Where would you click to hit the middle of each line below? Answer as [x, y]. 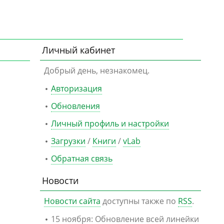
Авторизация [76, 88]
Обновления [75, 106]
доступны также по [139, 201]
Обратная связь [82, 158]
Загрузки [68, 141]
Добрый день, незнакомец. [97, 70]
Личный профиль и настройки [110, 123]
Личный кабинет [78, 50]
